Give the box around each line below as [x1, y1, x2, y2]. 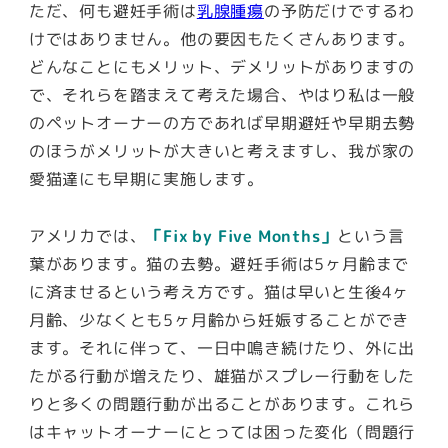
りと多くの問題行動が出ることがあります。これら [28, 392, 416, 415]
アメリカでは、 [28, 224, 147, 247]
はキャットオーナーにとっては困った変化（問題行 [28, 420, 416, 443]
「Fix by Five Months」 [146, 224, 338, 247]
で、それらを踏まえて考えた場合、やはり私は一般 [28, 84, 416, 107]
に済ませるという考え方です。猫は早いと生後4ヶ [28, 280, 410, 303]
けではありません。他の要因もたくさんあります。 [28, 28, 416, 51]
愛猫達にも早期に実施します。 [28, 168, 264, 191]
